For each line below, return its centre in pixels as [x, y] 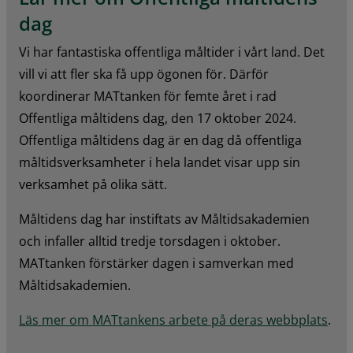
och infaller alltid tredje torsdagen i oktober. [150, 241]
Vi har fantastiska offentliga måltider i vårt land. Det [172, 52]
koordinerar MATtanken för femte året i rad [148, 96]
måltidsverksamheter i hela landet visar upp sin [160, 162]
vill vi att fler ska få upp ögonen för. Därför [144, 74]
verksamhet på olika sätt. [93, 184]
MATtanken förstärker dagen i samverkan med [156, 263]
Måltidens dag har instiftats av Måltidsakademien [164, 219]
